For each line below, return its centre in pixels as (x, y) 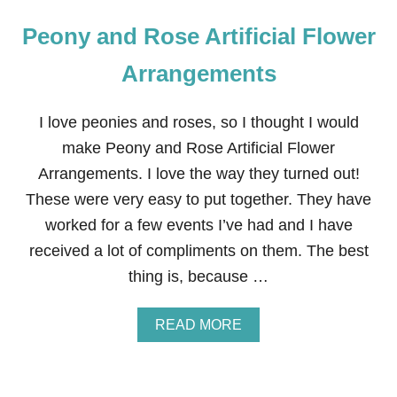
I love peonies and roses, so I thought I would (198, 122)
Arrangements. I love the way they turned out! (198, 174)
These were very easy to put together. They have (198, 199)
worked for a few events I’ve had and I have (198, 225)
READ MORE (198, 325)
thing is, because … (198, 276)
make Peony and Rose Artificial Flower (198, 148)
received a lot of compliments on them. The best (198, 251)
